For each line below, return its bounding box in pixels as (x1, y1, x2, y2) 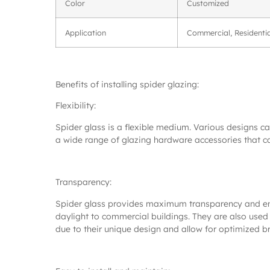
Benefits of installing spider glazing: (55, 78, 199, 90)
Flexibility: (55, 100, 96, 111)
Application (65, 28, 106, 38)
